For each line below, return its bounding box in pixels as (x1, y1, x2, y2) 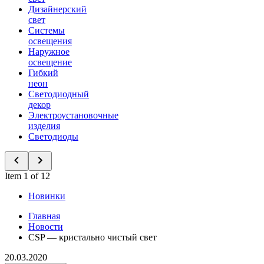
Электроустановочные (28, 110, 118, 120)
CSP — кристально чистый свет (28, 232, 157, 242)
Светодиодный (28, 89, 89, 99)
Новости (28, 222, 63, 232)
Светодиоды (28, 131, 78, 141)
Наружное (28, 47, 70, 57)
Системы (28, 25, 65, 35)
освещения (28, 36, 72, 46)
